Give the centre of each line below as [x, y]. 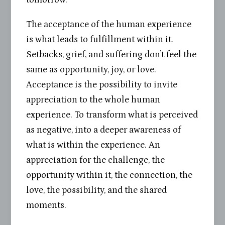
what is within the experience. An [93, 145]
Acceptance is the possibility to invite [102, 84]
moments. [46, 205]
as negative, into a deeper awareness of [104, 130]
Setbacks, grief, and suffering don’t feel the [111, 54]
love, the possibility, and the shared [97, 190]
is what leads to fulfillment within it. [100, 39]
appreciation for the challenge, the [96, 160]
